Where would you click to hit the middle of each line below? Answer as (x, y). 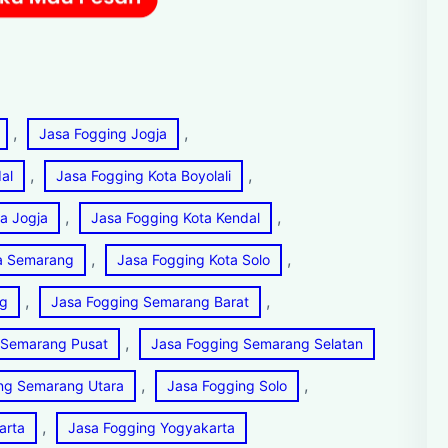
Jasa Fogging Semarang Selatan (257, 343)
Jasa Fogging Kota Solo (193, 259)
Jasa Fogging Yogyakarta (151, 427)
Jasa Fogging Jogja (103, 133)
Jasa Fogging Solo (227, 385)
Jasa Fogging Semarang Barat (150, 301)
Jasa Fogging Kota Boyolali (143, 175)
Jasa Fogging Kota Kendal (175, 217)
